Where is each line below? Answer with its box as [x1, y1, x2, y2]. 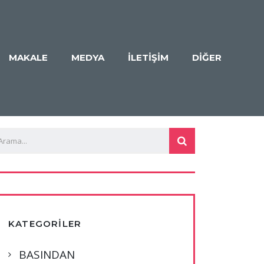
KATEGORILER [8, 217, 82, 229]
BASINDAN [19, 246, 75, 262]
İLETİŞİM [128, 52, 169, 64]
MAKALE [9, 52, 48, 64]
